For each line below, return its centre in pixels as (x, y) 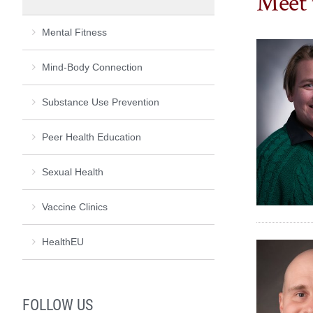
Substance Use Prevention (101, 102)
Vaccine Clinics (75, 206)
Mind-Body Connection (92, 67)
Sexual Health (73, 172)
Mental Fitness (74, 32)
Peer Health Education (92, 137)
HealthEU (63, 241)
